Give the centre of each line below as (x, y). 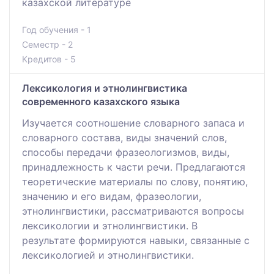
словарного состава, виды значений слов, (124, 137)
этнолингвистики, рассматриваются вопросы (133, 211)
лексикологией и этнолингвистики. (108, 255)
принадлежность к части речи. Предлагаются (134, 167)
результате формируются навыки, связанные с (136, 240)
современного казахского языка (101, 101)
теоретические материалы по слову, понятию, (135, 181)
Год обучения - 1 (57, 29)
